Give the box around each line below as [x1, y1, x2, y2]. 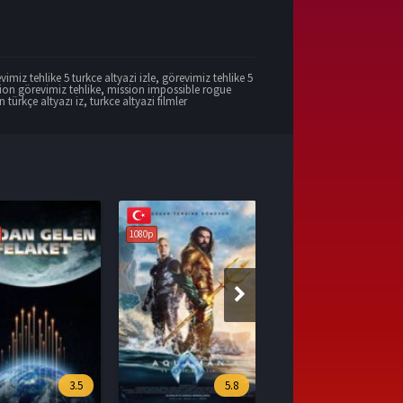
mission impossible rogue [107, 81, 232, 97]
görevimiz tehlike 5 [162, 69, 254, 85]
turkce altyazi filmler [90, 93, 188, 109]
